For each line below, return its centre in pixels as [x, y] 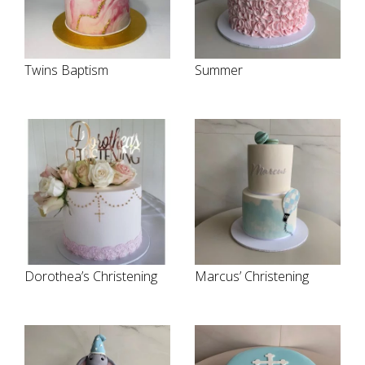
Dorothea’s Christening [91, 276]
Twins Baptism [66, 70]
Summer [219, 70]
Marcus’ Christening [252, 276]
